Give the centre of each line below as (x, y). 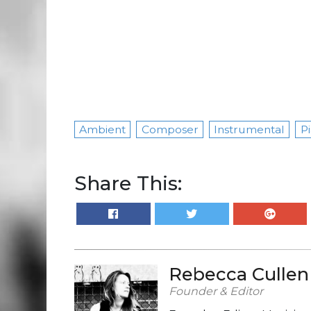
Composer (170, 129)
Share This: (128, 183)
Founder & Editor (216, 292)
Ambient (103, 129)
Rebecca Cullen (239, 274)
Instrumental (250, 129)
